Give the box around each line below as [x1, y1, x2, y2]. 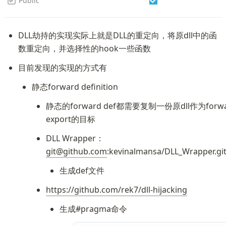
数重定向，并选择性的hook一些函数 [18, 43, 151, 54]
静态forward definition [32, 81, 119, 92]
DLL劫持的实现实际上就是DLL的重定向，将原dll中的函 [18, 30, 217, 41]
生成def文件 [59, 165, 104, 176]
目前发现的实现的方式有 [18, 62, 107, 73]
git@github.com [45, 146, 107, 157]
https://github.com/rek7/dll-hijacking [45, 184, 187, 195]
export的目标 [45, 114, 95, 125]
